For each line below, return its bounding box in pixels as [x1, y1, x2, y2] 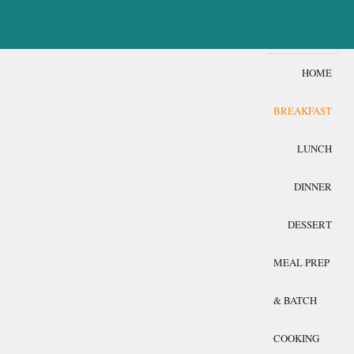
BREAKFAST [273, 104, 332, 118]
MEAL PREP [273, 255, 330, 269]
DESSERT [288, 217, 332, 232]
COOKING [273, 331, 319, 345]
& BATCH [273, 293, 317, 307]
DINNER [294, 179, 332, 194]
